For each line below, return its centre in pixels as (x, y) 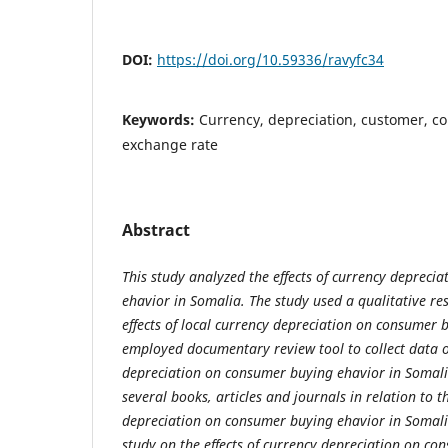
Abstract (156, 230)
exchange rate (170, 145)
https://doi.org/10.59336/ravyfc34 (270, 60)
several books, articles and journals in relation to (279, 397)
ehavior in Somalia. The (198, 301)
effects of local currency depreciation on (249, 325)
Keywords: (160, 120)
